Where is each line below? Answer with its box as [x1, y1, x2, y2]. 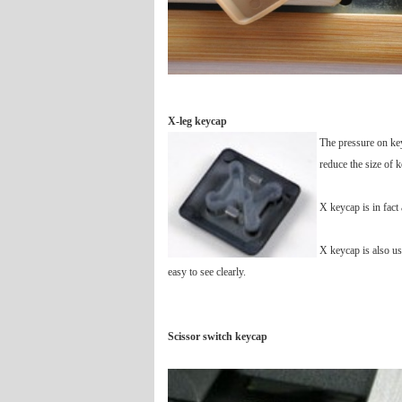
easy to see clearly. [168, 266, 246, 278]
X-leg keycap [168, 115, 227, 127]
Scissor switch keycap [168, 330, 267, 343]
